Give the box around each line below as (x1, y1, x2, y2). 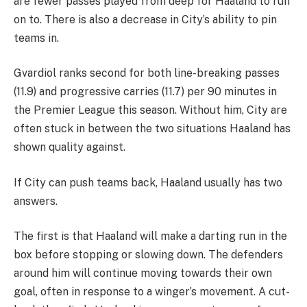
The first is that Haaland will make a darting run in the (14, 230, 287, 243)
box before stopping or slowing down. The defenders (14, 248, 283, 262)
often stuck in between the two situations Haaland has (14, 122, 291, 136)
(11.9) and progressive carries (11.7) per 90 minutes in (14, 85, 277, 99)
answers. (14, 194, 58, 208)
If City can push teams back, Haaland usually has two (14, 175, 282, 189)
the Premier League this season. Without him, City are (14, 103, 287, 117)
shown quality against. (14, 140, 125, 154)
